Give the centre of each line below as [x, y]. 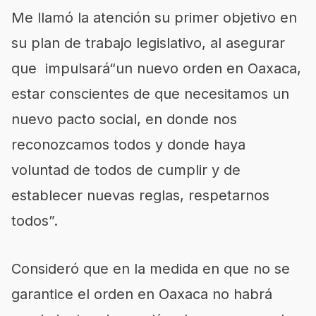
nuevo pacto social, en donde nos [124, 119]
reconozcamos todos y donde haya [128, 145]
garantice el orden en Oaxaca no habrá [142, 294]
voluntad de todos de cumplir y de [126, 170]
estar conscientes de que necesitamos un [150, 94]
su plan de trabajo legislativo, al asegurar [148, 43]
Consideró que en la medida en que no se [151, 269]
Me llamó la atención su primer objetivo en [154, 18]
